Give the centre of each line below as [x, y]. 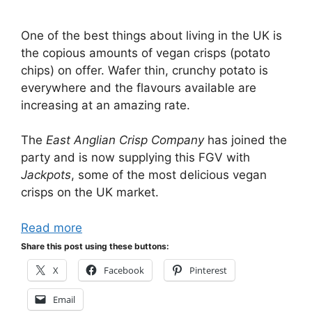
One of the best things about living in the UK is [151, 35]
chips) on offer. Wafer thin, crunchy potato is [145, 70]
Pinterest [208, 270]
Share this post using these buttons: [95, 246]
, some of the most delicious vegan [169, 175]
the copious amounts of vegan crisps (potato [146, 53]
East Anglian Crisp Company [125, 140]
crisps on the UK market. [90, 192]
